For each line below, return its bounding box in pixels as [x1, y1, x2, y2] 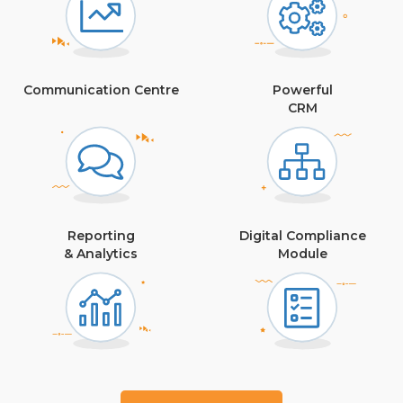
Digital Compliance [238, 228, 366, 245]
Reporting [67, 228, 135, 245]
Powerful [272, 82, 333, 99]
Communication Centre [22, 82, 179, 99]
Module [277, 246, 327, 263]
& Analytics [64, 246, 138, 263]
